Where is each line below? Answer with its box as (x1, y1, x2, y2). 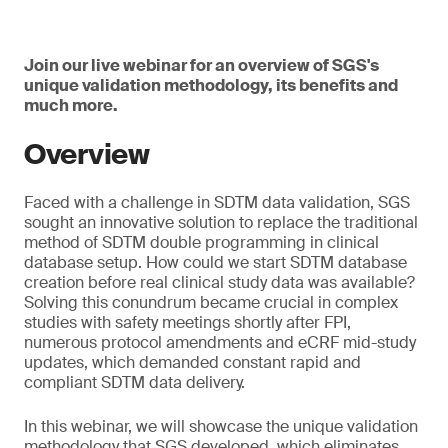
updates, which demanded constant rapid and (24, 352, 361, 373)
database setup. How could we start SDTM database (24, 252, 407, 273)
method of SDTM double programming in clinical (24, 232, 379, 253)
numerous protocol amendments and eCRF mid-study (24, 332, 416, 353)
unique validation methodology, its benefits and (24, 75, 398, 96)
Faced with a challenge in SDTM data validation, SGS (24, 192, 410, 213)
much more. (24, 95, 118, 116)
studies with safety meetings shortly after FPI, (24, 312, 351, 333)
